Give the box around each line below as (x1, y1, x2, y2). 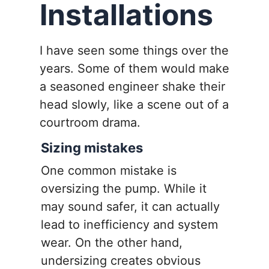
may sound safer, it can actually (41, 199, 220, 214)
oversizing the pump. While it (41, 181, 207, 196)
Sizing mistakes (41, 140, 143, 156)
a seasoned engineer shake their (40, 79, 225, 94)
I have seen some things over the (40, 43, 229, 58)
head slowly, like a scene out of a (40, 97, 229, 112)
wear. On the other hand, (41, 235, 183, 250)
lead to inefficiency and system (41, 217, 218, 232)
